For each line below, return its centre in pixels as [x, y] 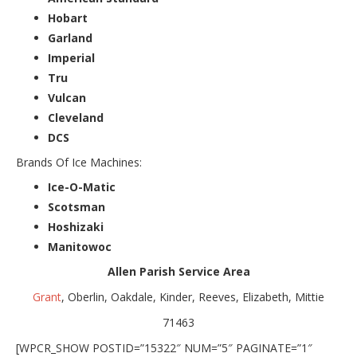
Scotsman [76, 206]
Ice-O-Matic [82, 186]
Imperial [71, 57]
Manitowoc [80, 246]
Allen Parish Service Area [178, 271]
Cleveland [76, 117]
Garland [70, 37]
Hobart [68, 18]
